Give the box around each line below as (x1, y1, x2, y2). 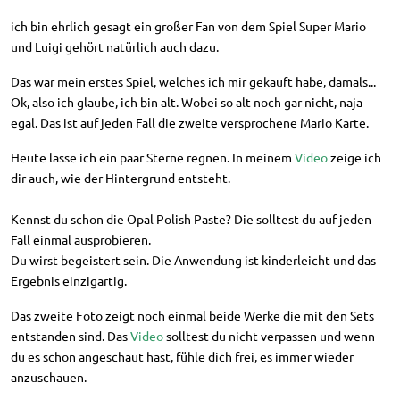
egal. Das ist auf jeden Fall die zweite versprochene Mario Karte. (11, 113, 369, 130)
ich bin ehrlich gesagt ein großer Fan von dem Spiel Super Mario (11, 17, 366, 34)
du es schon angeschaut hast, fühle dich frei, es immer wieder (11, 347, 354, 364)
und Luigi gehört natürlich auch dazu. (11, 37, 219, 54)
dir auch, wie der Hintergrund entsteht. (11, 169, 230, 186)
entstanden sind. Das (11, 327, 130, 344)
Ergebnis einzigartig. (11, 271, 127, 288)
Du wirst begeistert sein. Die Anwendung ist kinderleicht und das (11, 251, 376, 268)
